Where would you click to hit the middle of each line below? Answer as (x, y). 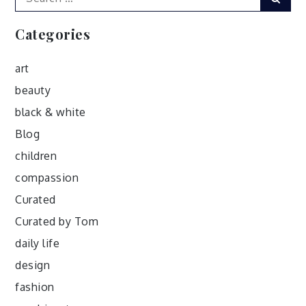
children (36, 155)
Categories (53, 33)
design (33, 265)
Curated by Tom (57, 221)
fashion (35, 287)
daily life (38, 243)
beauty (33, 90)
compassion (47, 177)
